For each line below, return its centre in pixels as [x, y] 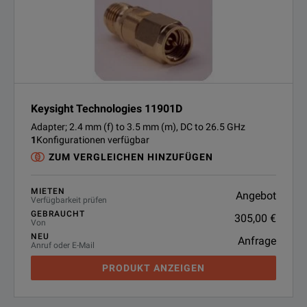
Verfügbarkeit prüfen [69, 200]
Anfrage [257, 241]
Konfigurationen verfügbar [93, 140]
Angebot [256, 195]
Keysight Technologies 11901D [107, 109]
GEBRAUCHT [58, 214]
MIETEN [48, 191]
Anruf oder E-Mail [63, 245]
